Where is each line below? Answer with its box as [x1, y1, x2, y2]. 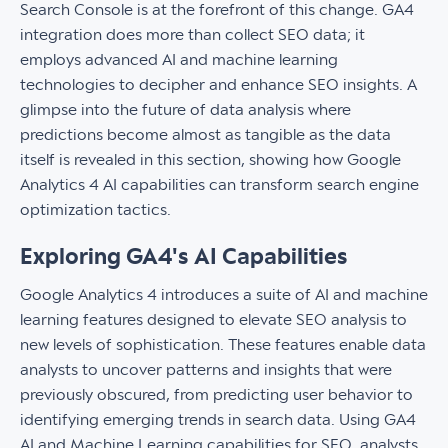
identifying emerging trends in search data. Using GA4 [20, 411, 416, 429]
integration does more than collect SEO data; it [20, 26, 365, 44]
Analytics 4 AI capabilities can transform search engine [20, 176, 419, 194]
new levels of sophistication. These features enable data [20, 336, 426, 354]
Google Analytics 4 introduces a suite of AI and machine [20, 286, 428, 304]
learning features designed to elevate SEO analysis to [20, 311, 407, 329]
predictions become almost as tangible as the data [20, 126, 391, 144]
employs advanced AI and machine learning [20, 51, 338, 69]
